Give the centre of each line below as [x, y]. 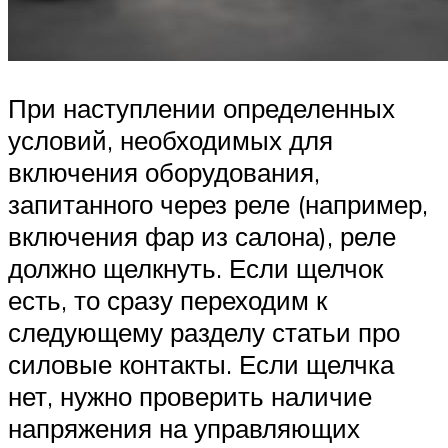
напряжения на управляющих [184, 428]
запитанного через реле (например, [218, 204]
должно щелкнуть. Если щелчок [195, 268]
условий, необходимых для [170, 140]
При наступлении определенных [201, 108]
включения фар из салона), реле [202, 236]
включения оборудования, [164, 172]
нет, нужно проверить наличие [190, 396]
